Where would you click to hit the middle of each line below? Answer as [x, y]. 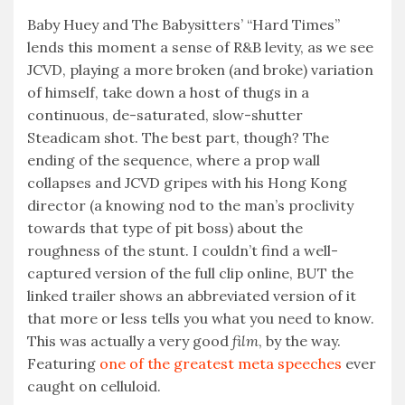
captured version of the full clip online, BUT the [190, 273]
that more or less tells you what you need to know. [201, 319]
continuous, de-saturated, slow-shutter [165, 115]
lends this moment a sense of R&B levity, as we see [200, 47]
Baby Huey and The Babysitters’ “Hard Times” [184, 25]
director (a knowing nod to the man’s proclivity [190, 206]
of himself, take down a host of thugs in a [168, 93]
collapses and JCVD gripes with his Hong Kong [187, 183]
